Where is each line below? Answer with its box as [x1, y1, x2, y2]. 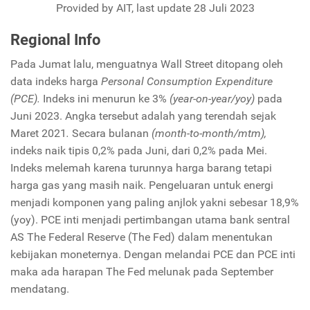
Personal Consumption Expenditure [101, 75, 273, 89]
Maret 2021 [10, 127, 66, 140]
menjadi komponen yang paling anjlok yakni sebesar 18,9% [10, 196, 299, 210]
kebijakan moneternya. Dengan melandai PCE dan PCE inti [10, 248, 295, 262]
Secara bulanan [72, 127, 152, 140]
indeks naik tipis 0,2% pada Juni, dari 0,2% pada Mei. [10, 144, 267, 158]
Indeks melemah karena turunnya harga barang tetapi [10, 161, 272, 175]
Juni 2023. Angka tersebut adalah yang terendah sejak [10, 109, 276, 123]
